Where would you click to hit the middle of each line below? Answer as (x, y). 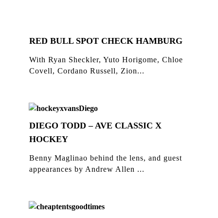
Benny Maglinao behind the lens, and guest (106, 158)
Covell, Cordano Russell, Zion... (87, 71)
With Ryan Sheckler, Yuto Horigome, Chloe (106, 59)
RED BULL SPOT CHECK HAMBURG (106, 41)
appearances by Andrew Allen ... (87, 169)
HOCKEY (49, 139)
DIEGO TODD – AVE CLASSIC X (95, 125)
